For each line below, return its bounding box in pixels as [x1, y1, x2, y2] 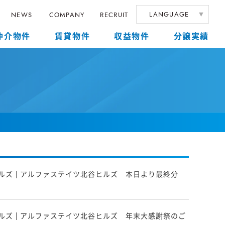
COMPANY [49, 10, 85, 19]
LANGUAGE [149, 10, 189, 19]
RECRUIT [99, 10, 128, 19]
